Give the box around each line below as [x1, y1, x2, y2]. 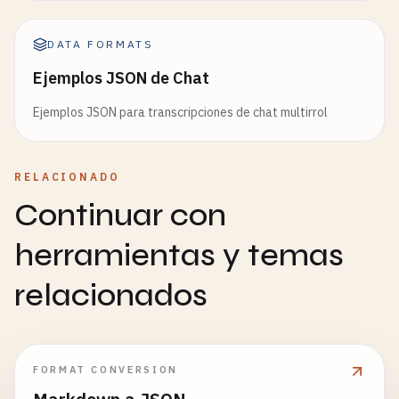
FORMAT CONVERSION [33, 363, 178, 376]
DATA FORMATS [47, 37, 154, 51]
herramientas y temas [14, 236, 344, 274]
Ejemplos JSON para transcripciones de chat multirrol [33, 104, 328, 120]
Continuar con [14, 196, 226, 234]
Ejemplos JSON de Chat [33, 68, 209, 88]
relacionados [14, 276, 208, 314]
